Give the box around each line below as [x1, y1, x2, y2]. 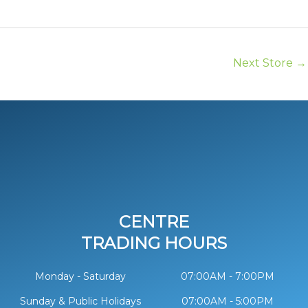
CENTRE [118, 211, 189, 232]
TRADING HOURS [80, 232, 227, 253]
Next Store [233, 56, 296, 69]
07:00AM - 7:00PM [180, 269, 274, 283]
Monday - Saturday [34, 269, 126, 283]
